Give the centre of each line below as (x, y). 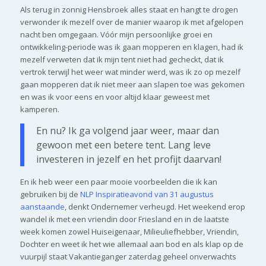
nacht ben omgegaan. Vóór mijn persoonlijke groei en (116, 34)
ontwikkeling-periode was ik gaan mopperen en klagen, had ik (132, 47)
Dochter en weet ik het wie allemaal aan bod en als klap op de (132, 244)
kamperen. (39, 109)
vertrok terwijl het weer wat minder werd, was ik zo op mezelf (130, 72)
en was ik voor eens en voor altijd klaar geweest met (115, 96)
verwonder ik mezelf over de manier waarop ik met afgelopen (132, 22)
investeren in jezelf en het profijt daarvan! (129, 159)
